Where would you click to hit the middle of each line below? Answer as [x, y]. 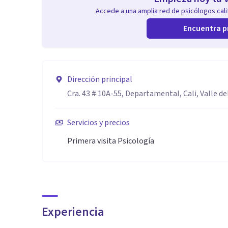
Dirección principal [100, 79]
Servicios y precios [98, 123]
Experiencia [73, 212]
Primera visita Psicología [111, 141]
